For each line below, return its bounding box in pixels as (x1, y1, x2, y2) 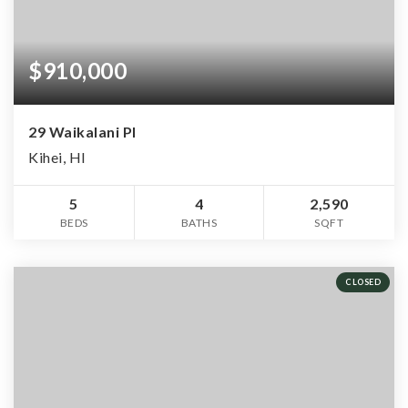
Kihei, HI (28, 148, 87, 166)
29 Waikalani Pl (28, 122, 137, 140)
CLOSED (345, 276, 381, 287)
